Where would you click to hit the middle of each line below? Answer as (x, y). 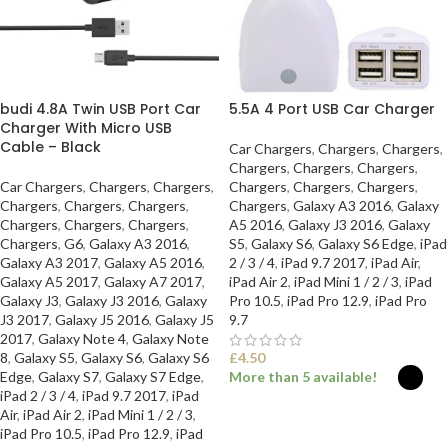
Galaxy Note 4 (82, 338)
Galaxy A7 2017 (153, 281)
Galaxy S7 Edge (153, 376)
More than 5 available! (303, 376)
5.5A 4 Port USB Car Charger (332, 109)
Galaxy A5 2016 (153, 262)
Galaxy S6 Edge (366, 243)
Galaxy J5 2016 (102, 319)
